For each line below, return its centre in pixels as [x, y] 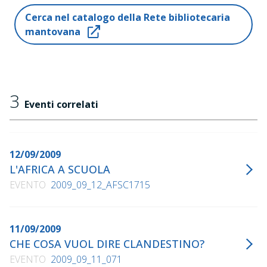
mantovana [53, 32]
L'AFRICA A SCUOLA [63, 169]
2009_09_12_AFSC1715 [100, 185]
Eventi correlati [61, 104]
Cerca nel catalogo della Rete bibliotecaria [128, 17]
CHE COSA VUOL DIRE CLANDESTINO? [110, 244]
